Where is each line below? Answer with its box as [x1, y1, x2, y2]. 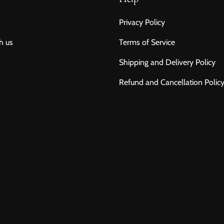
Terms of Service [119, 37, 175, 47]
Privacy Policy [119, 17, 165, 27]
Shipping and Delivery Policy [119, 57, 215, 67]
